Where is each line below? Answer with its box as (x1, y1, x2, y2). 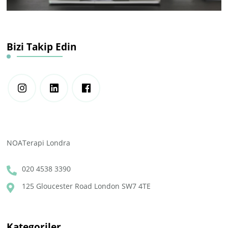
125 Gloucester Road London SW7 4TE (22, 181, 151, 191)
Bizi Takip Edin (7, 40, 77, 53)
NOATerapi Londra (7, 138, 71, 148)
